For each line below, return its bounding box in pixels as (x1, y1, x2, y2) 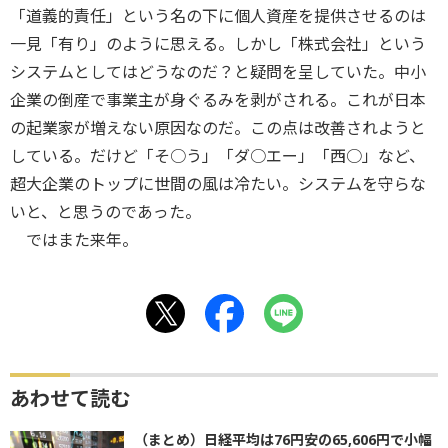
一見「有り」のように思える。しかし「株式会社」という (10, 33, 426, 55)
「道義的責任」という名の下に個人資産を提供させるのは (10, 5, 426, 27)
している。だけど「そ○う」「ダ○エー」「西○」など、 (10, 145, 425, 167)
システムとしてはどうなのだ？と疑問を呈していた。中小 (10, 61, 426, 83)
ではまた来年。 (10, 229, 138, 251)
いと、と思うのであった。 (10, 201, 201, 223)
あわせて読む (10, 385, 130, 412)
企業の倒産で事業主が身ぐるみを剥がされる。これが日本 (10, 89, 426, 111)
